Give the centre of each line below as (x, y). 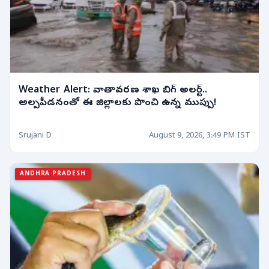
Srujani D (35, 136)
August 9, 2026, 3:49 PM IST (200, 136)
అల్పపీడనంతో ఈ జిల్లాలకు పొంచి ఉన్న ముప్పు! (175, 104)
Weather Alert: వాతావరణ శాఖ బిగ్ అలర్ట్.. (113, 91)
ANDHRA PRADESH (53, 174)
